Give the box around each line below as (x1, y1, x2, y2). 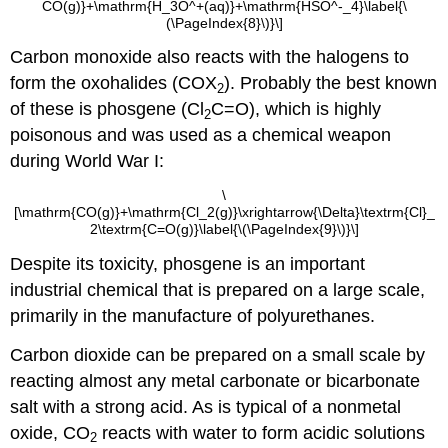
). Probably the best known (224, 73, 438, 94)
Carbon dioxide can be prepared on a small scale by (10, 344, 426, 365)
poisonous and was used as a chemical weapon (10, 125, 392, 146)
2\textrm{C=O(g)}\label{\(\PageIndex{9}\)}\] (89, 221, 359, 238)
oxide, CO (10, 422, 91, 443)
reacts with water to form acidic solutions (97, 422, 426, 443)
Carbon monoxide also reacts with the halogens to (10, 47, 410, 68)
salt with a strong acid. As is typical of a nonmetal (10, 396, 402, 417)
